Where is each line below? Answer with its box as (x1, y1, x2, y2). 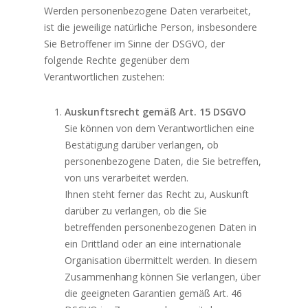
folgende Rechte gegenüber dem (44, 54, 190, 67)
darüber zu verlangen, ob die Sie (65, 204, 208, 218)
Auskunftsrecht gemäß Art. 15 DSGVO (65, 105, 247, 119)
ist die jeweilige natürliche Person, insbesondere (44, 21, 258, 34)
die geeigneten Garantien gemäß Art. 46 (65, 287, 243, 300)
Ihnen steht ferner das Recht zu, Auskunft (65, 188, 250, 201)
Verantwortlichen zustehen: (44, 70, 165, 84)
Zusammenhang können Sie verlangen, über (65, 270, 261, 284)
